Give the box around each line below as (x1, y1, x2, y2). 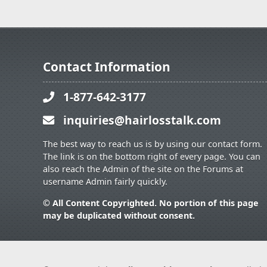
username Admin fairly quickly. (43, 176, 167, 187)
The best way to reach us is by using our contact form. (43, 138, 262, 150)
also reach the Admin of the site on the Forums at (43, 163, 243, 175)
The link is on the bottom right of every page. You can (43, 151, 260, 162)
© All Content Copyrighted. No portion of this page (43, 197, 259, 209)
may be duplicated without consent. (43, 210, 195, 221)
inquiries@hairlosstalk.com (63, 112, 221, 128)
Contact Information (43, 58, 170, 75)
